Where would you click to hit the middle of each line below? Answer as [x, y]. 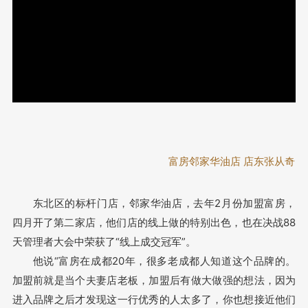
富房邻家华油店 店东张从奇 [231, 161]
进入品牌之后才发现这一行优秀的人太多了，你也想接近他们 [154, 299]
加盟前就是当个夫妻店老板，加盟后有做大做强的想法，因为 [154, 280]
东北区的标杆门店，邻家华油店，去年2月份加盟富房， [164, 203]
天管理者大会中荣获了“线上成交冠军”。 [104, 242]
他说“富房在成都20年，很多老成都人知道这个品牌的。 [164, 261]
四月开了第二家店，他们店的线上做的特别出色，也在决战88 [154, 222]
